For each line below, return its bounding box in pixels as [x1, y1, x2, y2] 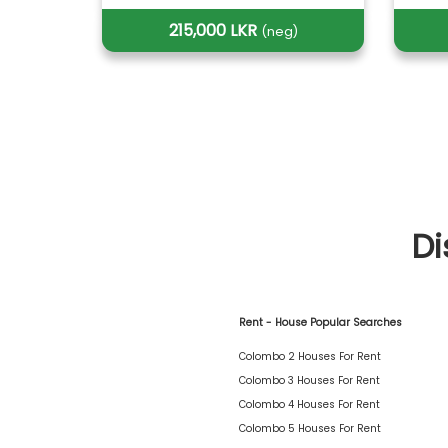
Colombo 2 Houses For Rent [239, 349, 381, 364]
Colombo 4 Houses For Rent [239, 397, 380, 412]
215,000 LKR [168, 18, 261, 42]
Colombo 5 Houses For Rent [239, 421, 381, 436]
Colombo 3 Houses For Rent [239, 373, 380, 388]
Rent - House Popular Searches [239, 315, 402, 330]
